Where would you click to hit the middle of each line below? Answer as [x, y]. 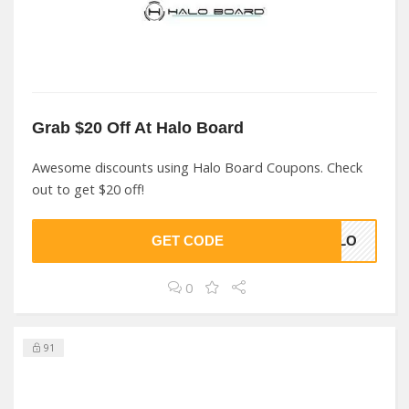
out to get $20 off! [88, 189]
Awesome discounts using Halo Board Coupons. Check [197, 168]
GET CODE [187, 241]
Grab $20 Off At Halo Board [138, 127]
